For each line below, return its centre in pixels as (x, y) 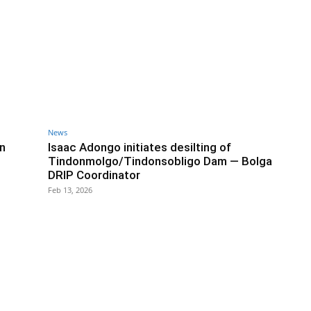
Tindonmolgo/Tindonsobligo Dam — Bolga (160, 161)
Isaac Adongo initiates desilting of (140, 148)
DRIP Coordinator (94, 175)
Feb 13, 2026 (70, 190)
